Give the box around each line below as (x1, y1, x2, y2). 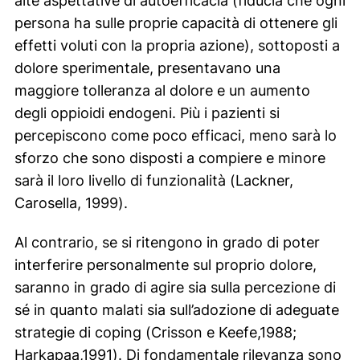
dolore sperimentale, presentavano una (14, 59, 280, 76)
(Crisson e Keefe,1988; (141, 323, 297, 341)
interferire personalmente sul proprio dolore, (14, 256, 317, 273)
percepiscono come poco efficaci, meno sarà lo (14, 126, 337, 144)
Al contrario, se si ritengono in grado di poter (14, 233, 320, 251)
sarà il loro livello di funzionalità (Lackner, (14, 171, 293, 189)
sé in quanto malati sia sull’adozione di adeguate (14, 301, 339, 318)
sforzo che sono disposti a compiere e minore (14, 149, 325, 166)
